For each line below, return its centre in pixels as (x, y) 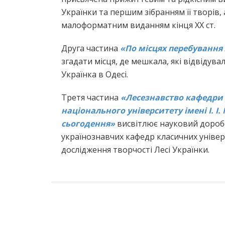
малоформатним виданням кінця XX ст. (138, 25)
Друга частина (91, 48)
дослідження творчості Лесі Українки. (135, 150)
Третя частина (91, 98)
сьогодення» (89, 124)
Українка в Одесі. (95, 75)
